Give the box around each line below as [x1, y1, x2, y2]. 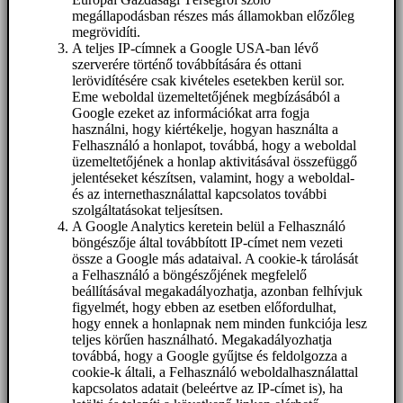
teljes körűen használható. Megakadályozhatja [72, 331, 332, 347]
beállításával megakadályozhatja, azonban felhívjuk [72, 282, 363, 299]
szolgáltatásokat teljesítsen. [72, 201, 223, 218]
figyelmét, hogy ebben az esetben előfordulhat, [72, 299, 336, 315]
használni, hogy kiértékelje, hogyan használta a [72, 121, 338, 137]
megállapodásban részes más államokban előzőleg [72, 7, 354, 23]
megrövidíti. [72, 23, 140, 40]
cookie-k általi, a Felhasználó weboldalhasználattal [72, 363, 358, 380]
